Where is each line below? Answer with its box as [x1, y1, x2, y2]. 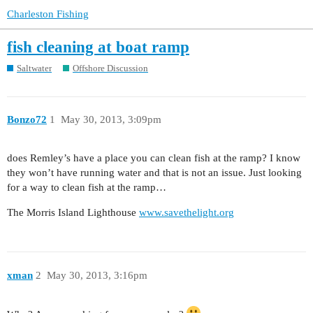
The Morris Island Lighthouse [7, 207, 139, 219]
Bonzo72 [7, 114, 47, 126]
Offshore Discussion [73, 62, 148, 73]
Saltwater [17, 62, 52, 73]
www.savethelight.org [139, 207, 234, 219]
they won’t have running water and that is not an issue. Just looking [7, 167, 302, 179]
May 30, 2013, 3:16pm [46, 269, 147, 281]
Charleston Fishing [7, 8, 89, 20]
